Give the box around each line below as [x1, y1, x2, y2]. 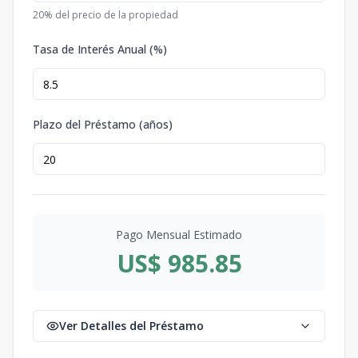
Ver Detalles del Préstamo [59, 318, 204, 333]
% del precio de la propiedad [44, 8, 178, 22]
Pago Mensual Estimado [116, 227, 242, 242]
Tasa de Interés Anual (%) [33, 42, 167, 57]
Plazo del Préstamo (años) [33, 117, 173, 132]
